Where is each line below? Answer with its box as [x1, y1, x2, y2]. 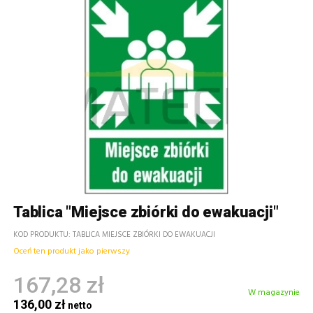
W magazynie [248, 285, 300, 300]
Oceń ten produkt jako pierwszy [13, 245, 130, 259]
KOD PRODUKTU [13, 228, 68, 241]
